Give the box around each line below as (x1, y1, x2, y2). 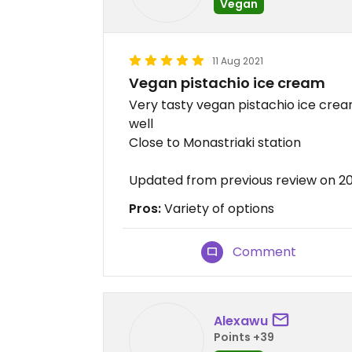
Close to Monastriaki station (129, 134, 301, 152)
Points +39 (214, 328, 274, 345)
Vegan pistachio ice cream (129, 73, 325, 93)
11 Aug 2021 (212, 54, 263, 68)
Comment (233, 243, 297, 261)
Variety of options (161, 200, 274, 218)
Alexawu (214, 311, 268, 330)
